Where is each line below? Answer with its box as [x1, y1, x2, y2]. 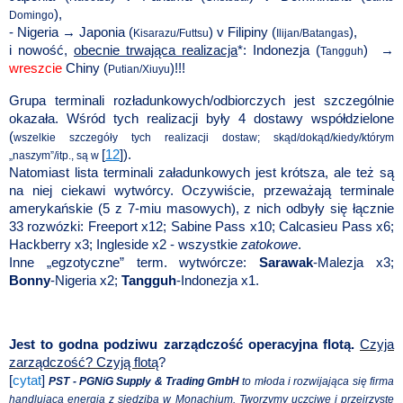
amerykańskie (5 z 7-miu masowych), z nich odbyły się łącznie [9, 201, 394, 216]
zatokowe [241, 237, 298, 252]
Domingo [9, 8, 54, 22]
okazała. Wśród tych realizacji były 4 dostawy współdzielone [9, 111, 394, 126]
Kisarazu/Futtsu [133, 26, 209, 40]
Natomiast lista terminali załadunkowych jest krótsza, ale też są [9, 165, 394, 180]
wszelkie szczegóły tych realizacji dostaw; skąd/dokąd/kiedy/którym [13, 130, 394, 144]
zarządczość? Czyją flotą [9, 355, 158, 371]
